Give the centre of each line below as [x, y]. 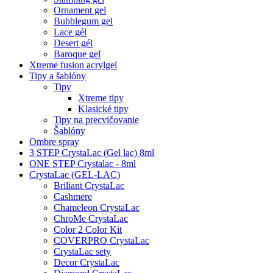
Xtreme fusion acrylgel [73, 65]
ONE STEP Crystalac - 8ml [83, 164]
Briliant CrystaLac [89, 186]
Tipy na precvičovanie [96, 120]
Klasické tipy [103, 109]
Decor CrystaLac [87, 262]
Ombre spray [54, 142]
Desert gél [73, 43]
